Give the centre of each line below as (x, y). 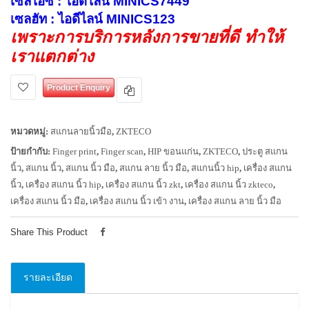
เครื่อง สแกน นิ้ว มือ (48, 201)
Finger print (74, 151)
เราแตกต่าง (52, 56)
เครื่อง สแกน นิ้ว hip (63, 185)
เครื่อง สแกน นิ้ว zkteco (229, 185)
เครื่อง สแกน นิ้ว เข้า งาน (137, 201)
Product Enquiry (79, 88)
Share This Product (49, 232)
